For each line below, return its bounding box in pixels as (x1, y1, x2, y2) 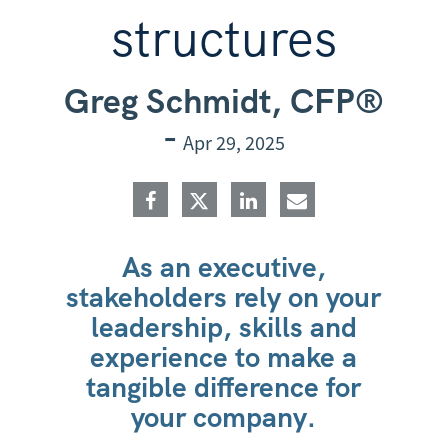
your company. (131, 399, 317, 435)
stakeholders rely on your (66, 279, 382, 315)
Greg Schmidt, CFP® (63, 79, 384, 123)
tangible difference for (86, 369, 362, 405)
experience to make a (90, 339, 358, 375)
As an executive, (121, 249, 326, 285)
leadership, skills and (90, 309, 357, 345)
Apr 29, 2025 (182, 129, 285, 155)
